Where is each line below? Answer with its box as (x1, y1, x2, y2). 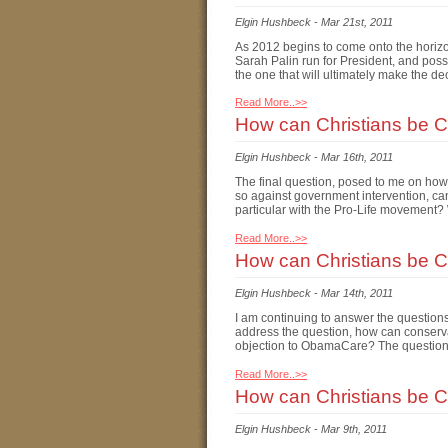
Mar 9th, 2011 (321, 422, 387, 435)
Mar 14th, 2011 (321, 286, 393, 299)
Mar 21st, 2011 (321, 15, 393, 28)
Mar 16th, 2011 (321, 151, 393, 164)
